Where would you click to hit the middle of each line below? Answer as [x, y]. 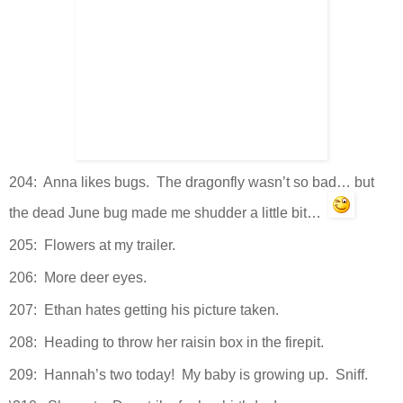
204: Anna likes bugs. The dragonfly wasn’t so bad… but [192, 183]
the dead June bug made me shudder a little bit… [169, 213]
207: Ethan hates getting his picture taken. [144, 309]
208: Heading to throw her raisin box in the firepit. [166, 342]
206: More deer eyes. [78, 278]
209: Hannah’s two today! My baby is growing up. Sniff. [188, 374]
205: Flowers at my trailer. [92, 246]
